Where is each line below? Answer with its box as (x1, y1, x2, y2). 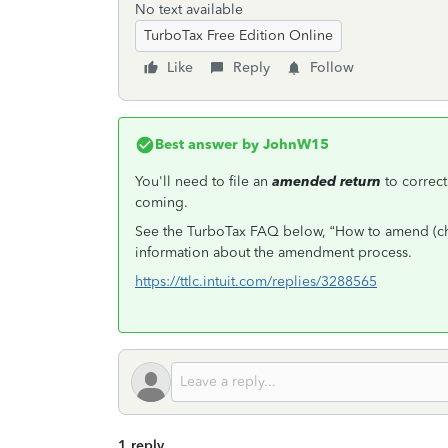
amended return (272, 173, 381, 190)
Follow (310, 59, 354, 76)
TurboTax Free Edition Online (144, 27, 333, 44)
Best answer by (155, 136, 259, 153)
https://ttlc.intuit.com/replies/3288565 (135, 273, 377, 290)
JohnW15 (259, 136, 329, 153)
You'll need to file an (135, 173, 272, 190)
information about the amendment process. (135, 244, 412, 261)
